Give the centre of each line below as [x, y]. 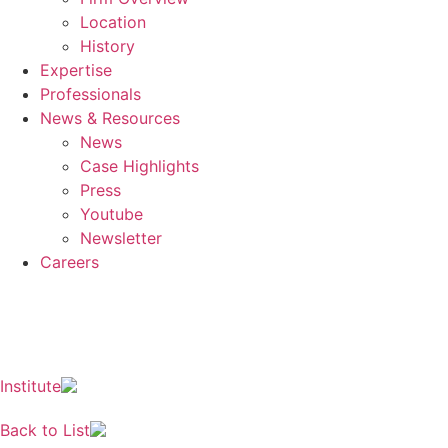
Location [113, 22]
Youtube [111, 214]
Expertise [76, 70]
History [107, 46]
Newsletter [121, 238]
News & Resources [110, 118]
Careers [69, 262]
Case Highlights [139, 166]
